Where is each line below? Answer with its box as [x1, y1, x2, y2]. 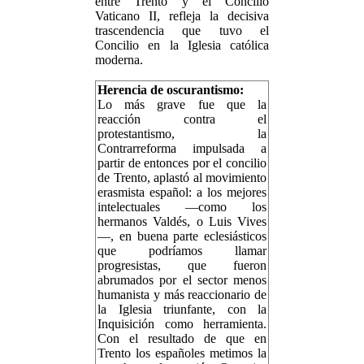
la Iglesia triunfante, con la [97, 302, 266, 316]
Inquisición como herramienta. [97, 317, 266, 331]
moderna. [95, 53, 143, 67]
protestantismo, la [97, 127, 266, 141]
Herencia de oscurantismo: [97, 83, 244, 97]
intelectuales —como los [97, 200, 266, 214]
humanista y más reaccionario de [97, 288, 266, 301]
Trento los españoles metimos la [97, 346, 266, 360]
